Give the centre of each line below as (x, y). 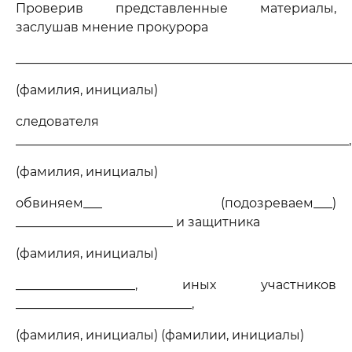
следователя (57, 121)
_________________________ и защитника (138, 222)
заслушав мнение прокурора (112, 27)
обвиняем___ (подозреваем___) (176, 203)
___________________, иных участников (176, 285)
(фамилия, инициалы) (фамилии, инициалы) (160, 335)
